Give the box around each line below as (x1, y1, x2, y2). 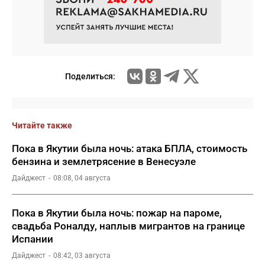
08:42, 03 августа (53, 251, 111, 260)
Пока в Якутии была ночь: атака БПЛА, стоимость (12, 143, 247, 154)
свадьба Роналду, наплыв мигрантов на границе (12, 220, 245, 232)
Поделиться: (64, 72, 115, 81)
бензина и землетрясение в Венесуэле (12, 156, 196, 167)
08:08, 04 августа (53, 174, 111, 182)
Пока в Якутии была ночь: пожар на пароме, (12, 207, 222, 219)
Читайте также (12, 121, 72, 130)
